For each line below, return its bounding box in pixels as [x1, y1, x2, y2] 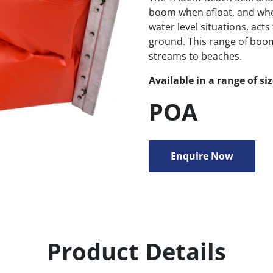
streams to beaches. [149, 49, 242, 63]
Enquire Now [171, 149, 233, 163]
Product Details [47, 235, 226, 268]
